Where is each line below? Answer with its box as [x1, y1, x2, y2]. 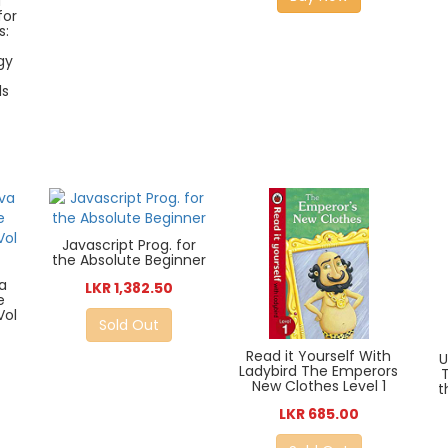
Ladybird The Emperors [239, 360, 399, 381]
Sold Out [99, 315, 160, 336]
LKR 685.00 [278, 403, 359, 424]
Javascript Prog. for [62, 235, 197, 256]
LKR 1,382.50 [85, 278, 174, 299]
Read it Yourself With [246, 345, 392, 366]
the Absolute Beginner [52, 250, 207, 271]
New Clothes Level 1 [251, 375, 386, 396]
